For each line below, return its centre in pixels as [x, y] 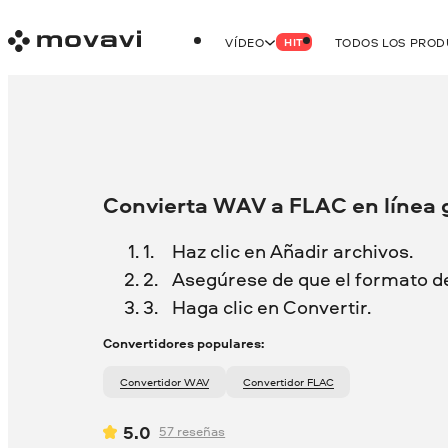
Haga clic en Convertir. [271, 306]
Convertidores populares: [184, 343]
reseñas [200, 431]
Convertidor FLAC [292, 381]
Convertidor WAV [168, 381]
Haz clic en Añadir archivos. [292, 250]
